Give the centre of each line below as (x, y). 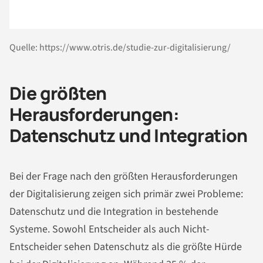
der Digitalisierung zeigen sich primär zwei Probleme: (126, 194)
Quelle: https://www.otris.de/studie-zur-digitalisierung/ (120, 47)
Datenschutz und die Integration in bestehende (114, 212)
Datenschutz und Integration (129, 135)
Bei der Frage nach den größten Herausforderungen (124, 177)
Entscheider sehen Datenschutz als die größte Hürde (126, 247)
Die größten (58, 93)
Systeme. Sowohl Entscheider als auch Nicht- (109, 230)
